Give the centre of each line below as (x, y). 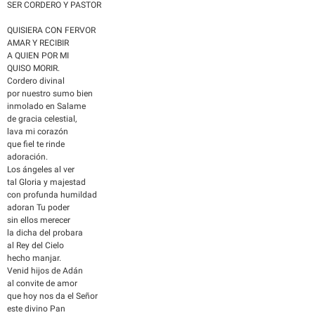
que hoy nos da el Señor (52, 296)
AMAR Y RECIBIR (38, 43)
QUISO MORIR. (33, 68)
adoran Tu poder (38, 207)
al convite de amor (42, 283)
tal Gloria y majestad (46, 182)
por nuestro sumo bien (50, 94)
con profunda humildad (52, 195)
